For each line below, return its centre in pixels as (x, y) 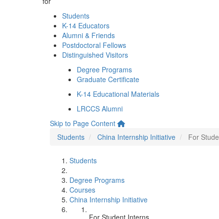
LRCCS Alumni (100, 109)
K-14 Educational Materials (118, 94)
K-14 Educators (86, 25)
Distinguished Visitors (95, 55)
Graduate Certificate (108, 79)
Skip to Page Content (83, 123)
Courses (82, 190)
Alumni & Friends (88, 35)
